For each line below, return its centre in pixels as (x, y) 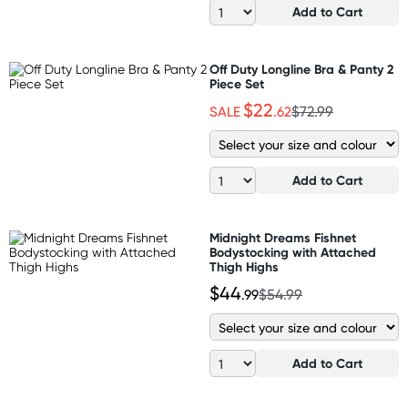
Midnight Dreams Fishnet (283, 238)
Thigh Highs (244, 267)
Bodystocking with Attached (293, 252)
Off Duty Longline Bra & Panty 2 (301, 69)
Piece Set (237, 84)
